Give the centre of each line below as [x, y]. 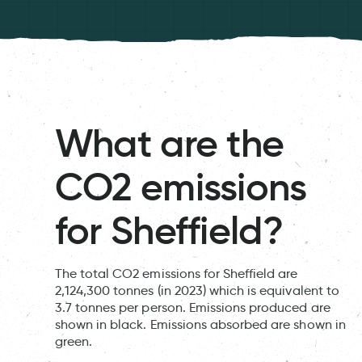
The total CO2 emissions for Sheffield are [176, 274]
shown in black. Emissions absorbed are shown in [200, 325]
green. [74, 342]
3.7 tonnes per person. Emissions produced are [192, 308]
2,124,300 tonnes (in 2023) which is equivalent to [197, 291]
